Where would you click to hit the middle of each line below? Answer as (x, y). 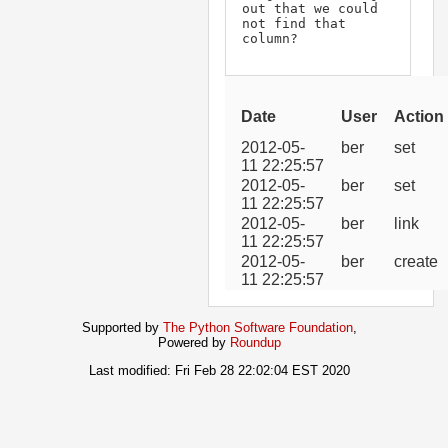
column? (270, 38)
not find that (294, 23)
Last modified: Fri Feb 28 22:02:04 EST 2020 (219, 370)
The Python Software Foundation (258, 327)
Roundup (255, 342)
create (416, 261)
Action (419, 116)
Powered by (194, 342)
